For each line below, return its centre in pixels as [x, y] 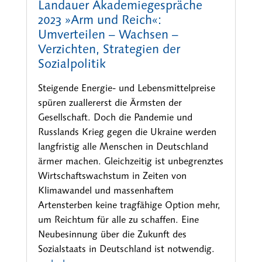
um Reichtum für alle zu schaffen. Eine [118, 219]
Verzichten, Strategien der [109, 49]
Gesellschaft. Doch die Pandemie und [115, 117]
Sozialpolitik [72, 63]
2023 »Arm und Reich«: [99, 20]
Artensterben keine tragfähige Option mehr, [129, 205]
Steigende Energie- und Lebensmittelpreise [126, 88]
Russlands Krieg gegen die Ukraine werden [127, 132]
